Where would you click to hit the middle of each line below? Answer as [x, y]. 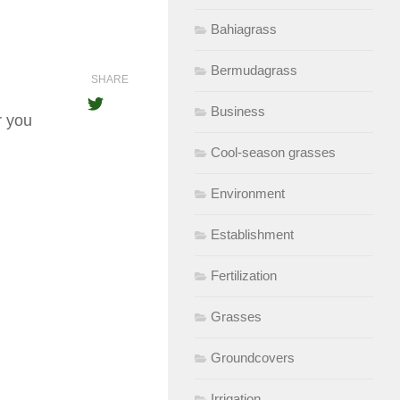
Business [238, 111]
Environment [248, 193]
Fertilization [244, 275]
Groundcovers [253, 357]
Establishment [252, 234]
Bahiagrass [244, 29]
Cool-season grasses [273, 152]
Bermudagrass [254, 70]
